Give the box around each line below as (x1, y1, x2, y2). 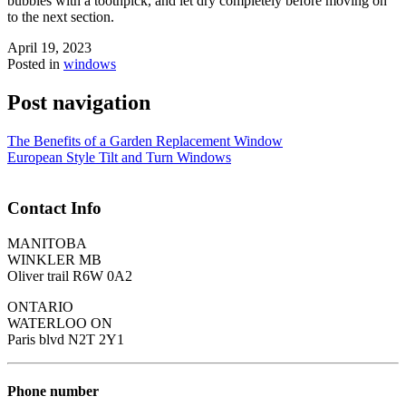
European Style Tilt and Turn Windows (7, 149, 231, 165)
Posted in (7, 55, 63, 72)
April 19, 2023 (7, 39, 92, 55)
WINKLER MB (7, 252, 101, 268)
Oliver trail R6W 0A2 (7, 268, 132, 285)
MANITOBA (7, 236, 87, 252)
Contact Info (7, 198, 101, 218)
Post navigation (7, 90, 150, 114)
